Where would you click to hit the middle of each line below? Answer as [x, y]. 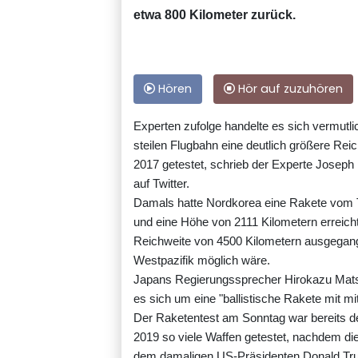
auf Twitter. [161, 184]
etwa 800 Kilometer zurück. [215, 15]
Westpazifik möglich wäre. [202, 261]
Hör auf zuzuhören [289, 89]
